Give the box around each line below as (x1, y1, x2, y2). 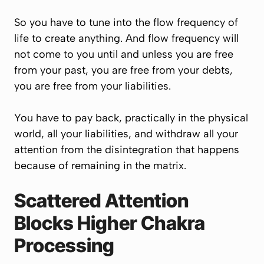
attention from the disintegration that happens (14, 143, 239, 156)
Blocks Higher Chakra (14, 212, 205, 235)
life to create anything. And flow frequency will (14, 32, 239, 45)
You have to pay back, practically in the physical (14, 111, 248, 124)
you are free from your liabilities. (14, 80, 171, 93)
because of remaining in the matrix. (14, 159, 186, 172)
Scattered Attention (14, 189, 189, 212)
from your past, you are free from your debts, (14, 64, 233, 77)
